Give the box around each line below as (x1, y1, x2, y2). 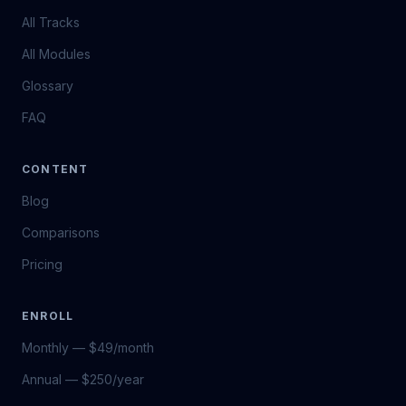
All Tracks (22, 14, 80, 30)
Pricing (22, 256, 63, 272)
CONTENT (22, 162, 89, 176)
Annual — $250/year (22, 372, 144, 387)
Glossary (22, 78, 73, 93)
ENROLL (22, 309, 74, 323)
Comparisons (22, 225, 100, 240)
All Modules (22, 46, 91, 62)
